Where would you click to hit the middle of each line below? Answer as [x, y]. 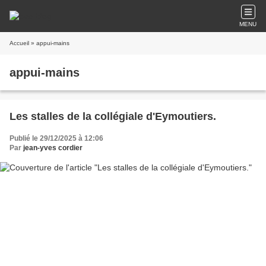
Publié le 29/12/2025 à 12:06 [56, 138]
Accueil [19, 43]
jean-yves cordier [53, 148]
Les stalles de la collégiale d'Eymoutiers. [113, 116]
